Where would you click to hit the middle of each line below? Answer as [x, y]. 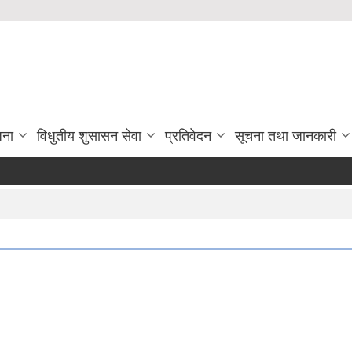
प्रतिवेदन [188, 136]
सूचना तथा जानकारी [286, 136]
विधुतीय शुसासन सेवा [89, 136]
